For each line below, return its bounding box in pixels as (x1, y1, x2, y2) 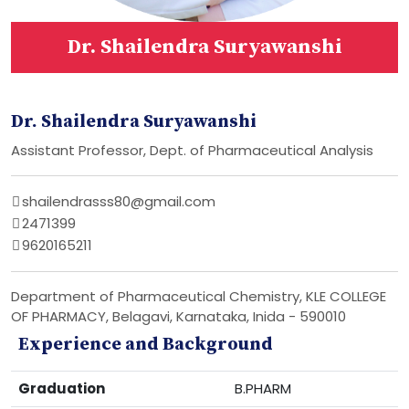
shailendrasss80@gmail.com (22, 192, 215, 211)
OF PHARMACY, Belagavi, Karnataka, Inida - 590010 (11, 307, 346, 326)
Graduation (18, 379, 105, 398)
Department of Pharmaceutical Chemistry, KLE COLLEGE (11, 287, 386, 306)
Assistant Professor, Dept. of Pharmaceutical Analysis (11, 141, 373, 160)
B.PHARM (235, 379, 291, 398)
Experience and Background (18, 333, 273, 356)
